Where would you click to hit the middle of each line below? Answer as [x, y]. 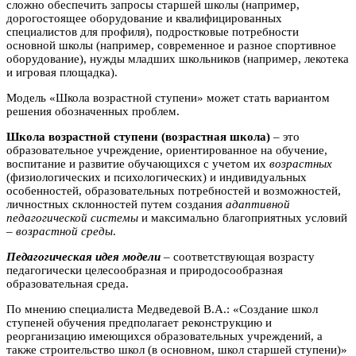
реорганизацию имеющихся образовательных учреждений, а [164, 336]
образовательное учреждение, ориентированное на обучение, [167, 150]
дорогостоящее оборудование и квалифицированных [144, 18]
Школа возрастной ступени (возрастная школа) [140, 136]
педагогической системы [72, 217]
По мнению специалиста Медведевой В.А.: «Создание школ [162, 309]
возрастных [301, 163]
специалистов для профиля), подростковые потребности [153, 31]
